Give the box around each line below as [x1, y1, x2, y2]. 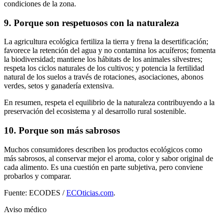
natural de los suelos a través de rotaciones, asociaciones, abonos [4, 73, 203, 82]
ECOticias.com [66, 188, 113, 197]
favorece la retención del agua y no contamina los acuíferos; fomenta [4, 46, 216, 55]
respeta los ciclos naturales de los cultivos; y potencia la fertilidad [4, 64, 204, 73]
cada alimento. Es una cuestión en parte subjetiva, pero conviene [4, 163, 203, 171]
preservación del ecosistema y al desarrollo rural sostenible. [4, 107, 186, 116]
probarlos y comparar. [4, 171, 71, 180]
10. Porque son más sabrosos [4, 125, 120, 136]
